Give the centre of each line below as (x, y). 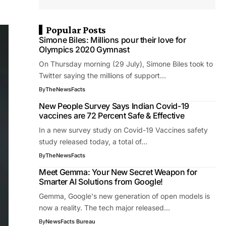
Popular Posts (76, 30)
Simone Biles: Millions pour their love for (112, 40)
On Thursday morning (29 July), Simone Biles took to (126, 64)
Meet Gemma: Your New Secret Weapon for (118, 172)
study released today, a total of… (93, 142)
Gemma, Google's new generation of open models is (125, 196)
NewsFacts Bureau (71, 221)
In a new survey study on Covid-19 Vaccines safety (124, 130)
